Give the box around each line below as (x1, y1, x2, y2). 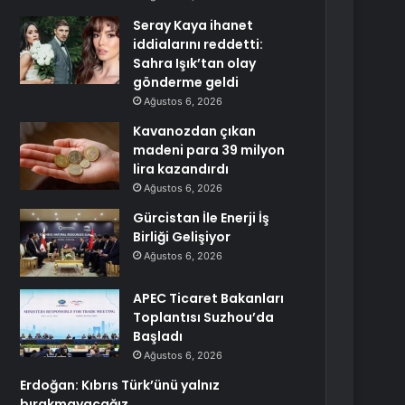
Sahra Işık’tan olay (133, 54, 257, 72)
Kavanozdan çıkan (133, 122, 257, 140)
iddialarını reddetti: (133, 35, 264, 53)
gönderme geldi (133, 73, 240, 91)
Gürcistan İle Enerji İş (133, 209, 270, 227)
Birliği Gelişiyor (133, 228, 231, 246)
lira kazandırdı (133, 160, 230, 178)
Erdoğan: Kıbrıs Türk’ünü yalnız (20, 376, 221, 394)
